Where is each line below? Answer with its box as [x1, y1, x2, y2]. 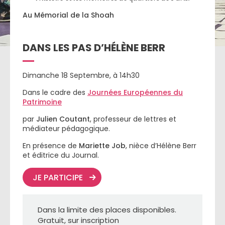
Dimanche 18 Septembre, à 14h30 [23, 70, 140, 80]
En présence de [23, 141, 79, 151]
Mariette [79, 141, 109, 151]
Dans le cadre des [23, 87, 87, 97]
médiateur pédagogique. [23, 124, 110, 134]
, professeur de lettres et [90, 114, 176, 124]
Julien [36, 114, 57, 124]
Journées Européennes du [87, 87, 183, 97]
